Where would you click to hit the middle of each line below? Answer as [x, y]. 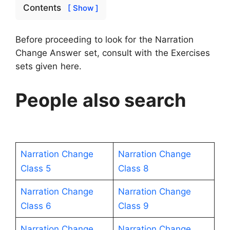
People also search [101, 100]
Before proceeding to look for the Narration [105, 40]
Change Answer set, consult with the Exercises [113, 53]
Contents [43, 7]
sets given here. [49, 66]
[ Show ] [83, 8]
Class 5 [35, 168]
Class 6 [36, 206]
